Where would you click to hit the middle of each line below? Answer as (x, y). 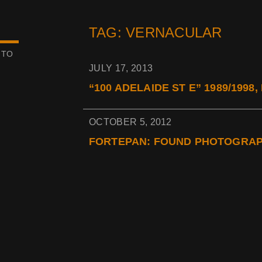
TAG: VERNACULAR (156, 32)
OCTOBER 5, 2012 (130, 122)
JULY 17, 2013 (121, 68)
